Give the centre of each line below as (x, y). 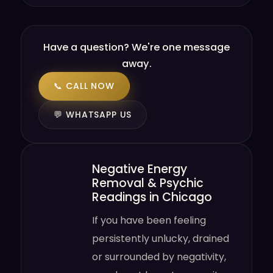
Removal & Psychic (148, 183)
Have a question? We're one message (136, 47)
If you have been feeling (149, 220)
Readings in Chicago (152, 197)
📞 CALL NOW (84, 86)
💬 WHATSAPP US (93, 115)
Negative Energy (140, 169)
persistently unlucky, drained (161, 239)
